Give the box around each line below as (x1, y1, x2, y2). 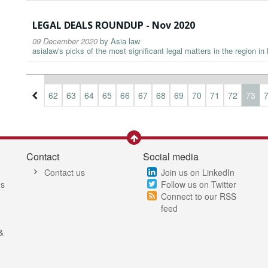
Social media (143, 150, 199, 164)
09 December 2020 (32, 35, 98, 47)
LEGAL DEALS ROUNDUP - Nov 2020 (32, 19, 195, 32)
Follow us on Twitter (161, 178, 236, 191)
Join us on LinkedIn (161, 166, 234, 179)
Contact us (44, 166, 85, 179)
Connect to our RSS (161, 190, 236, 203)
